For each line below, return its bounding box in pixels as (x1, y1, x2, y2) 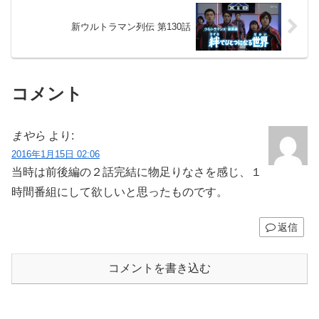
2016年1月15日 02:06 (11, 149, 100, 160)
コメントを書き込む (108, 261, 211, 274)
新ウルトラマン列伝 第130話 (71, 21, 192, 33)
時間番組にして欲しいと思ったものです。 (11, 186, 228, 199)
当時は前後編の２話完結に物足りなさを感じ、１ (11, 166, 262, 179)
